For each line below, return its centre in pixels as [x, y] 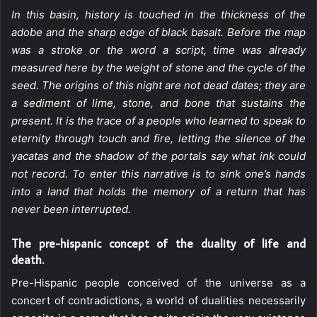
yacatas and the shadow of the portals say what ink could [158, 156]
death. [28, 259]
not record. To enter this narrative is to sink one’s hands [158, 173]
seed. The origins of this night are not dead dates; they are [158, 85]
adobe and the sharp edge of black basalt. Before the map [158, 32]
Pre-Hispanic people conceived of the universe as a [158, 283]
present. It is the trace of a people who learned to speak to [158, 120]
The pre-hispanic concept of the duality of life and [158, 243]
